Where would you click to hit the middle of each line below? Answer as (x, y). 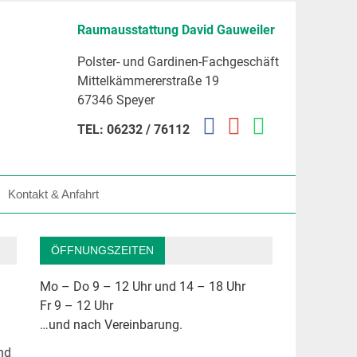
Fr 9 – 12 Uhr (76, 305)
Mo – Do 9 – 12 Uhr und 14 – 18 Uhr (142, 286)
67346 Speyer (116, 100)
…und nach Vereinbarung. (111, 324)
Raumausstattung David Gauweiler (177, 30)
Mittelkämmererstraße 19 (149, 81)
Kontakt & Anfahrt (53, 194)
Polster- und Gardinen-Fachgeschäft (178, 62)
